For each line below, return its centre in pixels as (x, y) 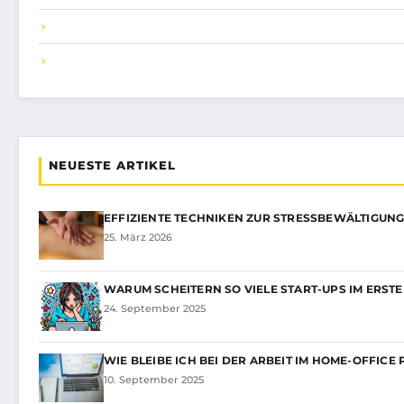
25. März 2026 (138, 238)
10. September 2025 (154, 380)
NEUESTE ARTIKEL (112, 165)
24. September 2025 (155, 309)
